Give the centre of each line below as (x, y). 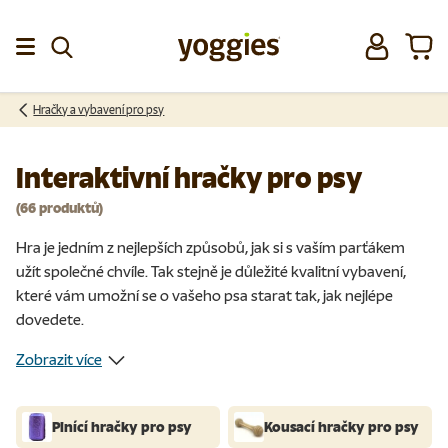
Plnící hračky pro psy (122, 427)
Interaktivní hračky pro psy (189, 178)
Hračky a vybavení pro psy (99, 110)
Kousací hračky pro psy (341, 427)
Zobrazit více (59, 360)
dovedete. (50, 319)
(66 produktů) (59, 208)
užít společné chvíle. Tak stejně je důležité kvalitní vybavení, (211, 271)
